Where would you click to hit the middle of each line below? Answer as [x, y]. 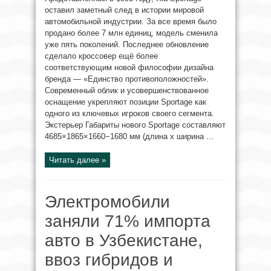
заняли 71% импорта [128, 221]
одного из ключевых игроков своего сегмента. [129, 113]
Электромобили [107, 202]
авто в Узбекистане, [124, 240]
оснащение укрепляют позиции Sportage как [126, 102]
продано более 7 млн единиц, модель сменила [131, 33]
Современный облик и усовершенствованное [127, 90]
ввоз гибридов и [109, 260]
